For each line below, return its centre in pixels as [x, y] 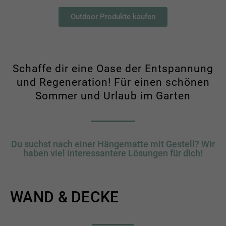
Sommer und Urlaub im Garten [113, 96]
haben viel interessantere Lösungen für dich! [113, 153]
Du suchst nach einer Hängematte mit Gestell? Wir [113, 144]
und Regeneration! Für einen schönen [113, 82]
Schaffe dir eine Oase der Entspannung [113, 69]
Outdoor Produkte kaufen [113, 17]
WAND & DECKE [65, 197]
